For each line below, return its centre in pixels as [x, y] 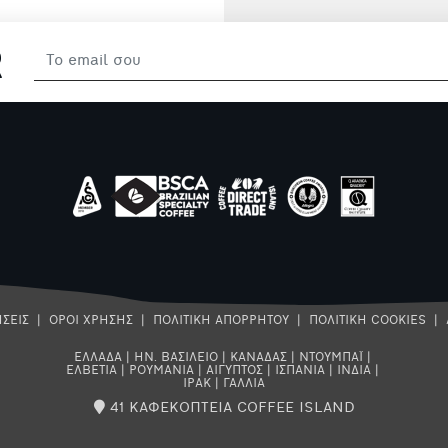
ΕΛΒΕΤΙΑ [91, 371]
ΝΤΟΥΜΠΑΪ [330, 358]
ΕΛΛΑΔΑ [97, 358]
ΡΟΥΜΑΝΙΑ [161, 371]
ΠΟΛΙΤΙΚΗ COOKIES [367, 321]
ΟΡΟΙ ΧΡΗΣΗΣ [91, 321]
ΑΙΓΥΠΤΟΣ [234, 371]
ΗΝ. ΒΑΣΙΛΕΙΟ [175, 358]
